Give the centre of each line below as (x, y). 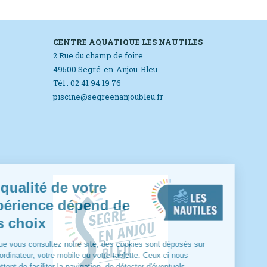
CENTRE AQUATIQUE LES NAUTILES (128, 42)
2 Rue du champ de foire (98, 55)
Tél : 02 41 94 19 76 (87, 83)
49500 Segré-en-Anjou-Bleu (105, 69)
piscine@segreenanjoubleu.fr (108, 97)
